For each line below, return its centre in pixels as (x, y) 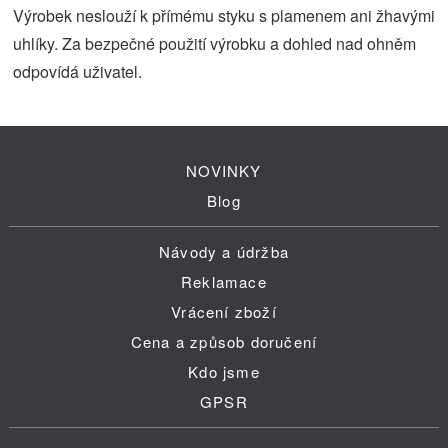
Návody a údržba (223, 251)
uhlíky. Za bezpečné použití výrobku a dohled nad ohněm (215, 43)
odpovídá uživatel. (78, 71)
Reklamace (224, 281)
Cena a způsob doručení (224, 341)
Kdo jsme (224, 371)
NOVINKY (224, 170)
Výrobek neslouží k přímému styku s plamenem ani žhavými (224, 15)
